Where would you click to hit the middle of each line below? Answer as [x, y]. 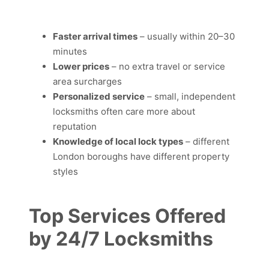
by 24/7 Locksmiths [121, 238]
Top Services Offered [127, 216]
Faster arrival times [95, 36]
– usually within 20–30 [186, 36]
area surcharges [87, 81]
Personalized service [99, 96]
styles [65, 171]
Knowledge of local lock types [118, 141]
